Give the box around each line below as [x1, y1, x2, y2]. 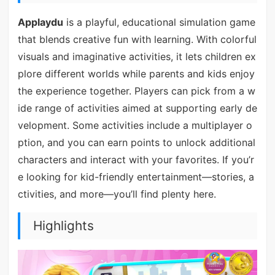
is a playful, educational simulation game [63, 15, 255, 28]
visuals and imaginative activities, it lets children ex [17, 50, 256, 63]
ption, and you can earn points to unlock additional [17, 136, 255, 149]
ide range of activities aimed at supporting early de [17, 101, 257, 114]
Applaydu [17, 15, 63, 28]
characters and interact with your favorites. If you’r [17, 153, 254, 166]
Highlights [33, 218, 94, 234]
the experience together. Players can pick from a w [17, 84, 255, 97]
